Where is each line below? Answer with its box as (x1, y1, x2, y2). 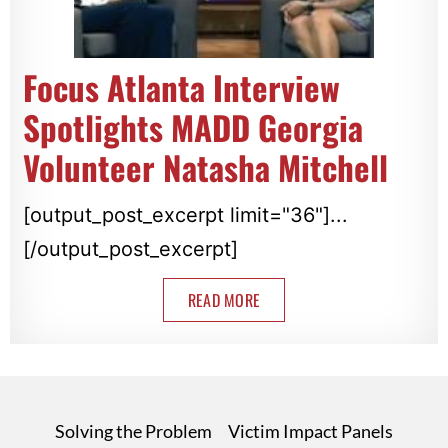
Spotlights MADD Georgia (22, 103, 363, 153)
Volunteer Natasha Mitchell (22, 143, 388, 193)
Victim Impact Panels (228, 420, 393, 443)
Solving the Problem (55, 420, 212, 443)
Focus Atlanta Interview (22, 63, 340, 113)
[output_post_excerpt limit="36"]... (22, 203, 348, 228)
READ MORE (187, 288, 261, 313)
